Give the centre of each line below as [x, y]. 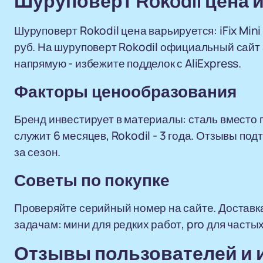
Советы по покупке [92, 181]
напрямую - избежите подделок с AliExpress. [128, 63]
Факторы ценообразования [125, 92]
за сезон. [38, 152]
